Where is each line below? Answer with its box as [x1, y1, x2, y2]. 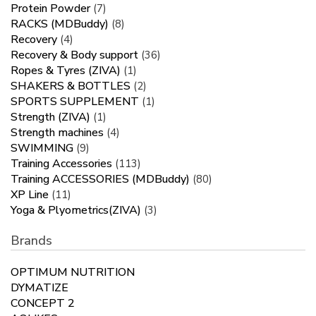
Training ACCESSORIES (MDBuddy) [11, 171, 190, 188]
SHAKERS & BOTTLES [11, 78, 130, 95]
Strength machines [11, 125, 104, 141]
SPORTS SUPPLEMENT [11, 94, 139, 110]
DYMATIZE [11, 280, 68, 296]
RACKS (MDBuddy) [11, 16, 109, 32]
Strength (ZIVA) [11, 109, 90, 126]
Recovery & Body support [11, 47, 138, 63]
